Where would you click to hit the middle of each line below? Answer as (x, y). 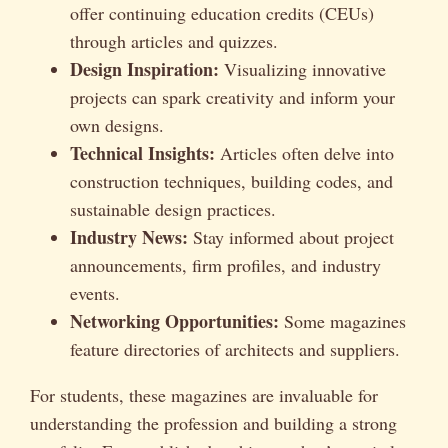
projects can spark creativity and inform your (232, 96)
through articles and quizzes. (174, 40)
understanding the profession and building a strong (213, 422)
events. (95, 292)
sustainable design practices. (173, 208)
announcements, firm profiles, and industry (225, 264)
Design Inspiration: (144, 68)
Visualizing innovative (302, 68)
